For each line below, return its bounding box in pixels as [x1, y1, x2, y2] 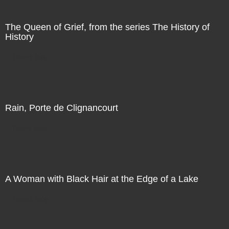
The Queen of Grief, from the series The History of [5, 21, 210, 32]
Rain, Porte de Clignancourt [5, 102, 118, 113]
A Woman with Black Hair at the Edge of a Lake [5, 173, 198, 184]
